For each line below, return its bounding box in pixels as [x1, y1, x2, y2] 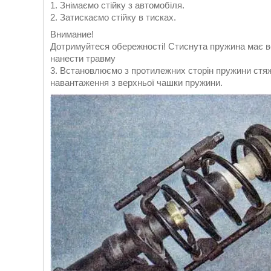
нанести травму [50, 53, 116, 64]
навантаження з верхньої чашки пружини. [50, 77, 223, 88]
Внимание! [50, 29, 94, 39]
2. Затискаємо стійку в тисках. [50, 12, 176, 22]
